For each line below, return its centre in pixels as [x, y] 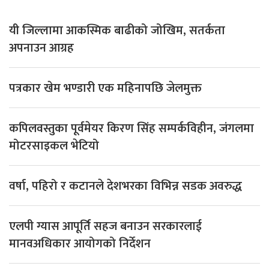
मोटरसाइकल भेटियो [54, 146]
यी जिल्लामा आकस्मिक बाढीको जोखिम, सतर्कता [117, 31]
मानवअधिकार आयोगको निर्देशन [80, 244]
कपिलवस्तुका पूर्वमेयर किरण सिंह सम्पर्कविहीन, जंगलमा [131, 129]
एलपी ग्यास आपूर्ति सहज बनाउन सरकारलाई [105, 227]
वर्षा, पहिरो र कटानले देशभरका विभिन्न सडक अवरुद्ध [125, 186]
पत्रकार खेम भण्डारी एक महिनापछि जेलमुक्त [105, 89]
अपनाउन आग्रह [41, 48]
